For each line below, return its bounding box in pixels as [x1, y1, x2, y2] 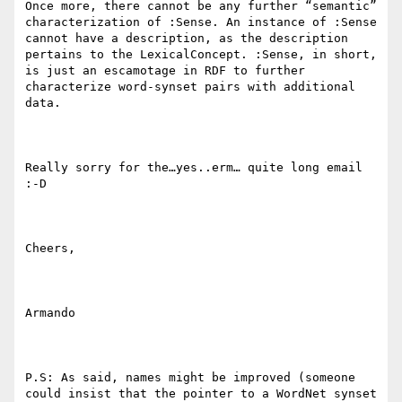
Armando [25, 306, 75, 320]
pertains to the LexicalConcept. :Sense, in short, [25, 48, 377, 62]
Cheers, [25, 241, 75, 256]
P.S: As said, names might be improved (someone [25, 371, 355, 385]
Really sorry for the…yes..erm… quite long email [25, 161, 363, 175]
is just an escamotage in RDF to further [25, 64, 305, 78]
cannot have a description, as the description [25, 31, 348, 46]
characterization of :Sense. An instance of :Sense [25, 15, 377, 30]
